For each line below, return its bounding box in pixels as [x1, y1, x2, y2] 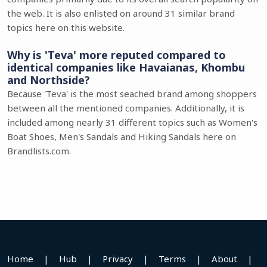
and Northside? [7, 73, 90, 87]
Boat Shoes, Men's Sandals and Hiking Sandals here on [7, 131, 236, 142]
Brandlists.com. [7, 145, 71, 157]
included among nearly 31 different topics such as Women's [7, 116, 257, 128]
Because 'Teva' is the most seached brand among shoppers [7, 88, 257, 100]
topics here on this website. [7, 21, 125, 33]
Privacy [103, 253, 133, 265]
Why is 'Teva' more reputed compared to [7, 48, 226, 62]
